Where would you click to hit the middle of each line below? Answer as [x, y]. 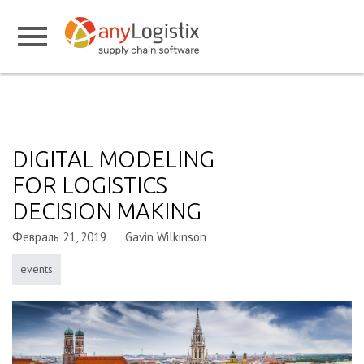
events [37, 269]
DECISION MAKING [107, 211]
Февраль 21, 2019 [59, 237]
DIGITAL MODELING [113, 159]
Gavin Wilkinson [166, 237]
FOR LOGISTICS [90, 185]
